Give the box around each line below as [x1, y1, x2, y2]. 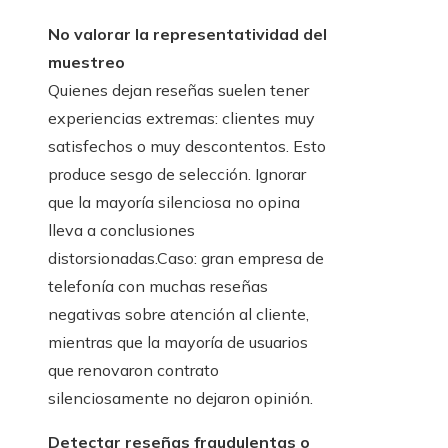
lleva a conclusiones [48, 220, 195, 241]
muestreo [48, 52, 125, 73]
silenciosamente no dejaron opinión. [48, 388, 313, 409]
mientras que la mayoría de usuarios [48, 332, 308, 353]
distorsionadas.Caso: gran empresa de [48, 248, 324, 269]
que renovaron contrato [48, 360, 219, 381]
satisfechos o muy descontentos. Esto [48, 136, 326, 157]
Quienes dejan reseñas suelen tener [48, 80, 309, 101]
